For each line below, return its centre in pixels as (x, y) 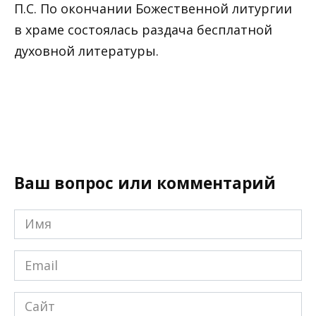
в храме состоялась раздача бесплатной (143, 30)
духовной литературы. (86, 51)
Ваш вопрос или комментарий (145, 183)
